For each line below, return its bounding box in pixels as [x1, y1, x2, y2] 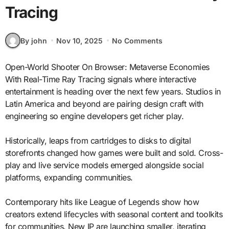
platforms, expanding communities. [5, 172, 133, 183]
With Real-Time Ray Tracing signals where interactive [5, 74, 196, 85]
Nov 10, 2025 [56, 36, 103, 45]
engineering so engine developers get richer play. [5, 111, 184, 122]
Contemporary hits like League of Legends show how [5, 197, 199, 208]
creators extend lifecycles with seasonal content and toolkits [5, 209, 223, 220]
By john [20, 36, 47, 45]
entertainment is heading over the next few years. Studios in [5, 86, 221, 97]
